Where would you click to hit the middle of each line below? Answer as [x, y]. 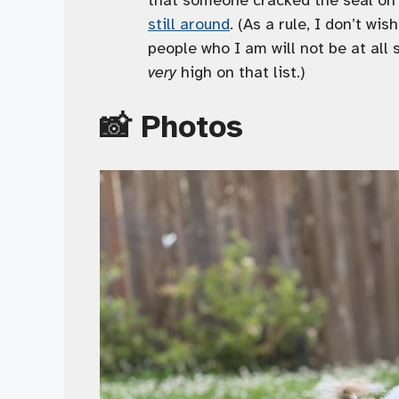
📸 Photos [171, 126]
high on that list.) [241, 72]
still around [189, 24]
